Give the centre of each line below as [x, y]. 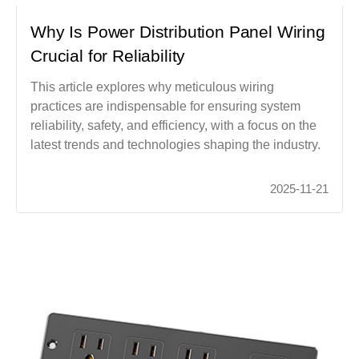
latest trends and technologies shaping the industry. [176, 144]
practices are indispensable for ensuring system [166, 106]
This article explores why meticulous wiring [153, 87]
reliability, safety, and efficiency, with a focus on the [174, 125]
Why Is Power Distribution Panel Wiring [178, 31]
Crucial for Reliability [108, 55]
